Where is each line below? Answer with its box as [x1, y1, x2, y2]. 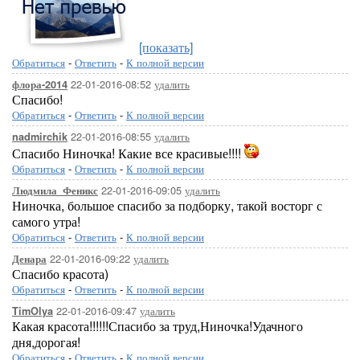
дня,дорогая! [12, 333, 80, 351]
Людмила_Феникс [12, 183, 98, 198]
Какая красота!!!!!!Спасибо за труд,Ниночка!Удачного [12, 317, 303, 335]
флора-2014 [12, 77, 67, 92]
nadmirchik [12, 129, 67, 144]
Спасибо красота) [12, 264, 108, 283]
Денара [12, 252, 47, 266]
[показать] [139, 38, 193, 56]
